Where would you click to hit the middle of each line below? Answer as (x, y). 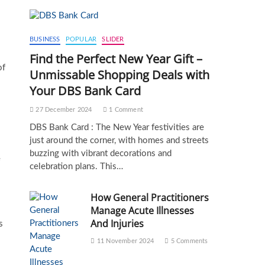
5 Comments (188, 241)
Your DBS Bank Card (85, 91)
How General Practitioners (150, 198)
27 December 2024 (63, 110)
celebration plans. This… (76, 167)
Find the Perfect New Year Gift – (116, 59)
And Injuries (117, 224)
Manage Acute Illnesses (143, 211)
